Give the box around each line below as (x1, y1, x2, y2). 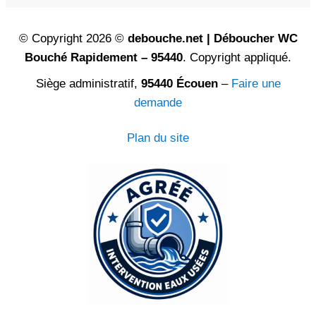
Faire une (231, 77, 281, 91)
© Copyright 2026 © (18, 32, 128, 46)
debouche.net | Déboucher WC (127, 32, 298, 46)
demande (134, 96, 182, 110)
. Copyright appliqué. (183, 51, 291, 65)
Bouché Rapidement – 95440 (25, 51, 183, 65)
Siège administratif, (35, 77, 141, 91)
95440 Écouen (140, 77, 218, 91)
